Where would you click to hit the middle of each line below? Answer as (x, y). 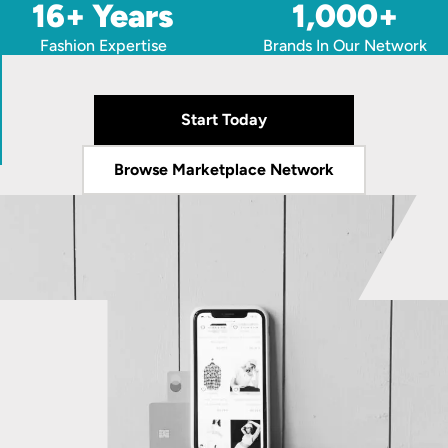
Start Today (224, 119)
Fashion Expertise (103, 45)
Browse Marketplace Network (224, 169)
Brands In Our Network (344, 45)
